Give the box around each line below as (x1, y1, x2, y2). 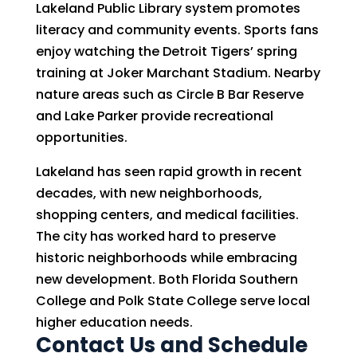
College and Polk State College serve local (35, 292, 310, 310)
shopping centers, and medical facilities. (35, 206, 299, 224)
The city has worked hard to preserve (35, 227, 276, 245)
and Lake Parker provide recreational (35, 107, 273, 125)
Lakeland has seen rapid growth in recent (35, 163, 302, 181)
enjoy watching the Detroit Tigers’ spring (35, 42, 297, 61)
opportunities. (35, 128, 127, 147)
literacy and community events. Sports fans (35, 21, 319, 39)
